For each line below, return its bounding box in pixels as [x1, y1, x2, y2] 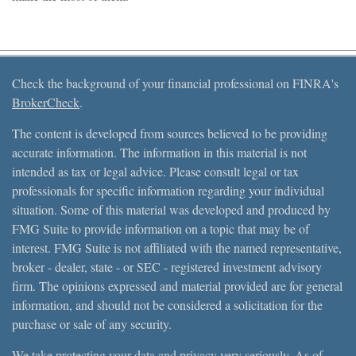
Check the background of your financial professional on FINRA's [12, 74, 339, 91]
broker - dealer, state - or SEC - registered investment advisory [12, 257, 322, 275]
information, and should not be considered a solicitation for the [12, 296, 323, 313]
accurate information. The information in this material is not [12, 143, 307, 161]
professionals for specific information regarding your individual [12, 181, 324, 199]
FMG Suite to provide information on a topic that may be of [12, 219, 309, 237]
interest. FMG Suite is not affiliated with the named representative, [12, 238, 342, 256]
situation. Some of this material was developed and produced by [12, 200, 331, 218]
